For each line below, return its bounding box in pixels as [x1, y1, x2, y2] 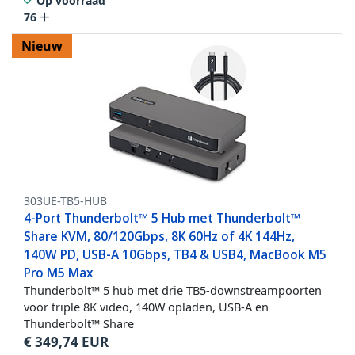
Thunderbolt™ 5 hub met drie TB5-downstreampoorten [24, 282, 322, 299]
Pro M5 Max [24, 264, 94, 282]
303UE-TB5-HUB [24, 193, 107, 209]
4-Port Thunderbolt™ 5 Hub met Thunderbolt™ [24, 209, 300, 227]
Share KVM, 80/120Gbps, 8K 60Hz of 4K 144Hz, [24, 227, 295, 246]
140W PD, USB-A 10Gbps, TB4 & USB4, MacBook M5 [24, 246, 326, 264]
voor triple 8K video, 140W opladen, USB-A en [24, 299, 269, 315]
